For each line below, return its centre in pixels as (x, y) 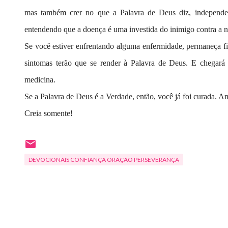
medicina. (40, 80)
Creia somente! (49, 113)
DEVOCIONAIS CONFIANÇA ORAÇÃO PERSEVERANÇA (104, 160)
